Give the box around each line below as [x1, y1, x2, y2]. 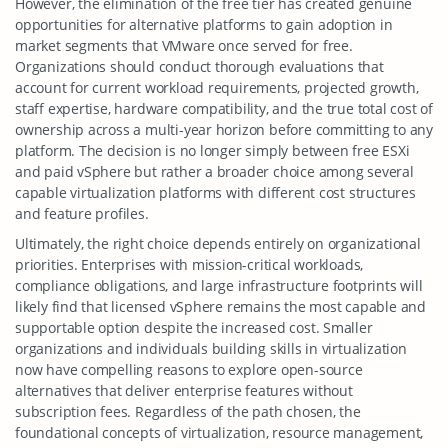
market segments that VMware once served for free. [15, 36, 353, 55]
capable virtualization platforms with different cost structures [15, 183, 416, 202]
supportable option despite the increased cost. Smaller [15, 318, 373, 337]
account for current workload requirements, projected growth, [15, 78, 419, 97]
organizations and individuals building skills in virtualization [15, 339, 407, 358]
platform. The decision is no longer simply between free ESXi [15, 141, 410, 160]
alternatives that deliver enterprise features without [15, 381, 353, 400]
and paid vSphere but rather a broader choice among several [15, 162, 414, 181]
